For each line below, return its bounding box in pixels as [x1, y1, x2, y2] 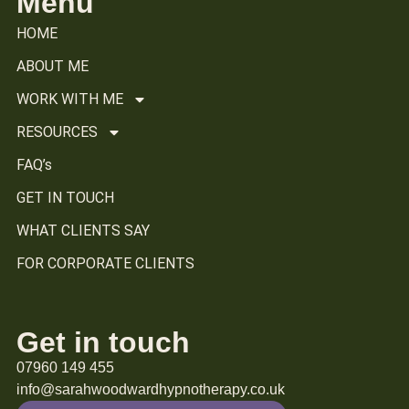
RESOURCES [16, 123, 98, 142]
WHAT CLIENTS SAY [16, 222, 150, 240]
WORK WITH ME [16, 90, 123, 109]
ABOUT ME [16, 58, 89, 76]
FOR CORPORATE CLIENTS [16, 255, 194, 273]
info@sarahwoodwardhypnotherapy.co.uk [16, 382, 285, 398]
